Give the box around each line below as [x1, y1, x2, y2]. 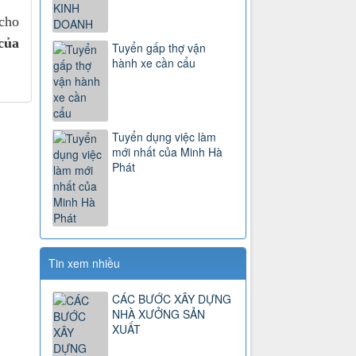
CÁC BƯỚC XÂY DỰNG [112, 291, 232, 308]
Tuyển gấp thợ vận [112, 40, 207, 56]
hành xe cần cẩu [112, 55, 196, 72]
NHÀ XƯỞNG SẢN [112, 306, 206, 323]
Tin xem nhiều [48, 255, 121, 272]
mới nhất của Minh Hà [112, 144, 223, 161]
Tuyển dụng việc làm [112, 129, 217, 145]
